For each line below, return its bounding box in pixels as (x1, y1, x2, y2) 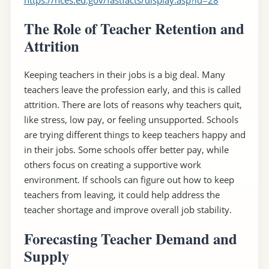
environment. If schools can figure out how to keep (23, 173, 234, 186)
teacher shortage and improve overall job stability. (23, 203, 232, 216)
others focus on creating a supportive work (23, 158, 201, 171)
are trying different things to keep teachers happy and (23, 128, 246, 141)
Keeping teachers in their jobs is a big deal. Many (23, 68, 225, 80)
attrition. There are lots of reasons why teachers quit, (23, 98, 242, 110)
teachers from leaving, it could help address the (23, 188, 220, 201)
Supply (23, 244, 69, 267)
